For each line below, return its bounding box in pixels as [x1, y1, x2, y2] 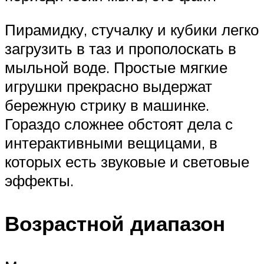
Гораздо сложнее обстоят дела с [5, 114, 233, 133]
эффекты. [5, 170, 74, 190]
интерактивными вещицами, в [5, 133, 217, 152]
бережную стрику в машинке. [5, 95, 209, 114]
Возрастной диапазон [5, 210, 225, 236]
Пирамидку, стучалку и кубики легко [5, 19, 259, 39]
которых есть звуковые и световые [5, 151, 249, 171]
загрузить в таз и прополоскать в [5, 38, 236, 58]
